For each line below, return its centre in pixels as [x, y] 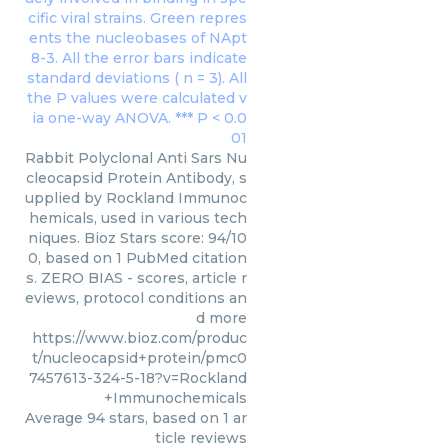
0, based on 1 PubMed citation [137, 258]
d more [221, 318]
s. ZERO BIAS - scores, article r [136, 278]
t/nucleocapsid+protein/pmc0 [139, 358]
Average [56, 418]
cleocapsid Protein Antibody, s [136, 178]
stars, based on [164, 418]
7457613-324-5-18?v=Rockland [138, 378]
